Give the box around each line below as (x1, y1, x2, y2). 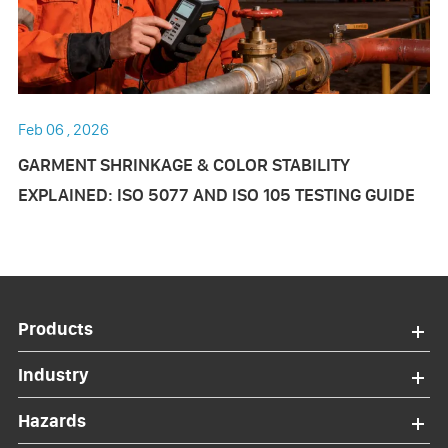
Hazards (17, 409, 86, 433)
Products (17, 317, 93, 341)
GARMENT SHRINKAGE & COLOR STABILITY (17, 153, 350, 177)
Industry (17, 363, 89, 387)
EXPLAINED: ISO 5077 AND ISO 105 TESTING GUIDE (17, 183, 415, 207)
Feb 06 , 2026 (17, 119, 109, 140)
